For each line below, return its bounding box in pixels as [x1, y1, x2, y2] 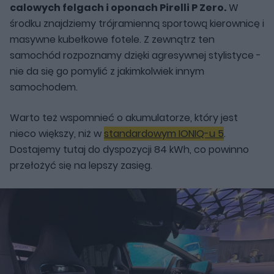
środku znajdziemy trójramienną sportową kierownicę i [10, 16, 264, 31]
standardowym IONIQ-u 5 [104, 126, 224, 141]
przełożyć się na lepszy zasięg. [10, 158, 152, 172]
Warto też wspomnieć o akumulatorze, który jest [10, 110, 238, 125]
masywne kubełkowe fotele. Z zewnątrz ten [10, 32, 215, 46]
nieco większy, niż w [10, 126, 104, 141]
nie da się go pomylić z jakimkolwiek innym [10, 64, 204, 78]
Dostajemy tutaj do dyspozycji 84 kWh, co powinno [10, 142, 249, 157]
